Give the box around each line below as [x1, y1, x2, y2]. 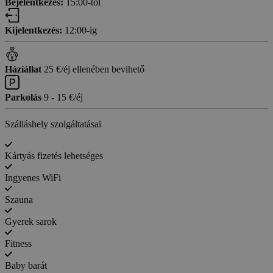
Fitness [5, 238, 32, 249]
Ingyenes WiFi [5, 172, 61, 183]
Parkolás [5, 92, 41, 103]
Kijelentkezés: [5, 25, 62, 36]
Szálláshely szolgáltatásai [5, 119, 101, 130]
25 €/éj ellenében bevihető [44, 64, 144, 75]
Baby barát [5, 260, 47, 271]
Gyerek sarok [5, 216, 57, 227]
